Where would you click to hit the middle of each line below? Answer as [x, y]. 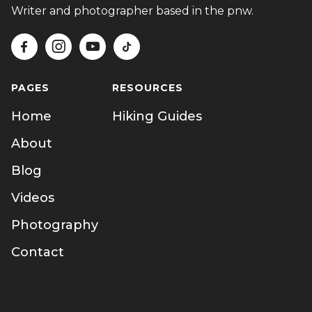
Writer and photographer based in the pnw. [132, 10]
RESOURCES [148, 87]
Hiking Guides [157, 116]
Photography [55, 225]
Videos [33, 197]
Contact [38, 252]
